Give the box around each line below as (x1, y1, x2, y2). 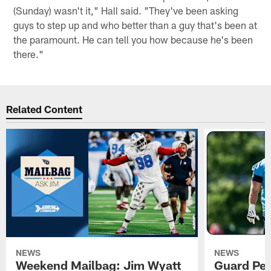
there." (13, 47, 44, 60)
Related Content (6, 103, 83, 116)
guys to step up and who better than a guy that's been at (13, 18, 258, 31)
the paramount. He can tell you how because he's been (13, 33, 253, 45)
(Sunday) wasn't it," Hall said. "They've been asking (13, 4, 239, 16)
